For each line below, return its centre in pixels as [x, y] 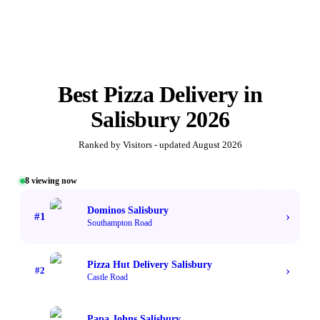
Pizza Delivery [171, 95]
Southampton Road [120, 222]
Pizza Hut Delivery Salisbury [150, 264]
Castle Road [107, 277]
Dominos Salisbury [128, 210]
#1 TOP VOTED [257, 189]
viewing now [53, 181]
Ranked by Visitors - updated [135, 145]
